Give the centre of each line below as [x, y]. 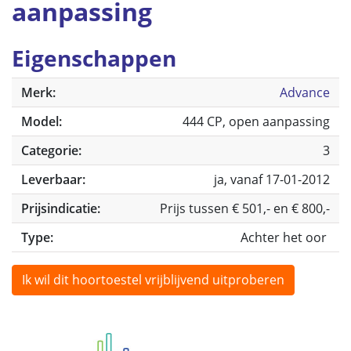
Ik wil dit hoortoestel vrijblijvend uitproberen [153, 280]
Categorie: [51, 150]
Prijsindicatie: [61, 208]
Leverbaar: [53, 179]
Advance [305, 92]
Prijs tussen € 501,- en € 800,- [245, 208]
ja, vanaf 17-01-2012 [272, 179]
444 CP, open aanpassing [256, 121]
